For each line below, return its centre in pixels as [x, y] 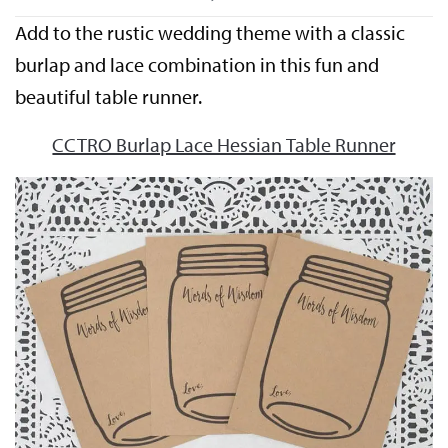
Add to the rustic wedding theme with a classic [210, 32]
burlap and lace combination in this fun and [197, 64]
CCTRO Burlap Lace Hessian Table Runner [224, 144]
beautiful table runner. [109, 96]
